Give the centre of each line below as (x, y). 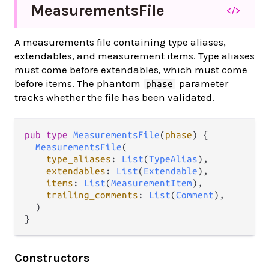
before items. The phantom (79, 84)
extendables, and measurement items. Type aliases (134, 56)
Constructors (52, 258)
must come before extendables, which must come (131, 70)
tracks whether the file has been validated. (114, 98)
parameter (202, 84)
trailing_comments (92, 195)
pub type (49, 135)
